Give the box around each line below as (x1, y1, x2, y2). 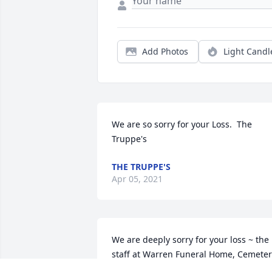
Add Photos (142, 46, 188, 58)
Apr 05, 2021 (112, 173, 163, 185)
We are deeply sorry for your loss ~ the (112, 234, 269, 246)
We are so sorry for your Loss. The (112, 118, 252, 131)
